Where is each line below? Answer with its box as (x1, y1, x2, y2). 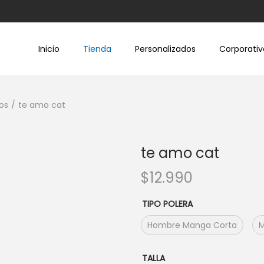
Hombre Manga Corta (147, 219, 237, 231)
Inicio (38, 43, 60, 55)
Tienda (83, 43, 111, 55)
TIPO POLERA (142, 198, 193, 210)
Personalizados (135, 43, 196, 55)
